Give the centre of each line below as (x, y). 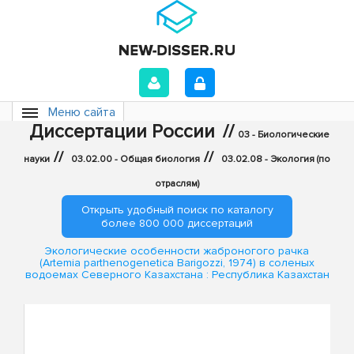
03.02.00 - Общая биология (136, 159)
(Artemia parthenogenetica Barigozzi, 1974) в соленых (177, 263)
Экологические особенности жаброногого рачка (177, 251)
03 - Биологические (283, 135)
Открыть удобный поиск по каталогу (177, 210)
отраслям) (177, 184)
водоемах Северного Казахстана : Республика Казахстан (177, 275)
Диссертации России (122, 132)
